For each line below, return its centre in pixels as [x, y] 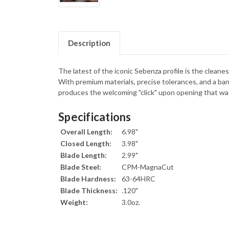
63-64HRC [139, 179]
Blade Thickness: [89, 191]
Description [89, 43]
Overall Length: [86, 132]
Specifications [95, 117]
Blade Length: [84, 155]
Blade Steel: [81, 167]
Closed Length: [86, 144]
